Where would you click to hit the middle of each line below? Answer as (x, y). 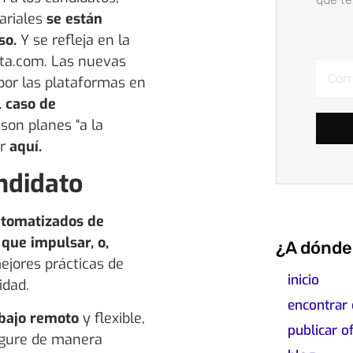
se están (74, 19)
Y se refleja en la (73, 41)
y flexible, (112, 318)
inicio (303, 280)
